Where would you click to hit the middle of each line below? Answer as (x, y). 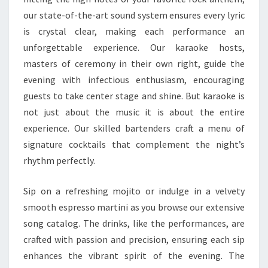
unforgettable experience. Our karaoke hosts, (134, 47)
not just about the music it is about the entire (134, 112)
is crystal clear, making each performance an (134, 31)
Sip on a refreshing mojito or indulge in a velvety (134, 191)
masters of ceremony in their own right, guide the (134, 63)
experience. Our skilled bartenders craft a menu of (134, 128)
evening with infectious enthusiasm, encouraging (134, 80)
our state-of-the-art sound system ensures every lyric (134, 15)
